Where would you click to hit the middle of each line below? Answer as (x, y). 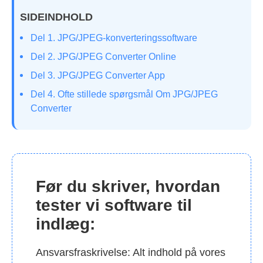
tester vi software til (114, 205)
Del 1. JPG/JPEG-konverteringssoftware (114, 38)
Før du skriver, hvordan (128, 186)
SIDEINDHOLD (56, 17)
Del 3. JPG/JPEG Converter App (98, 75)
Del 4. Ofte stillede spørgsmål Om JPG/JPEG (124, 94)
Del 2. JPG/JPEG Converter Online (103, 56)
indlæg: (65, 224)
